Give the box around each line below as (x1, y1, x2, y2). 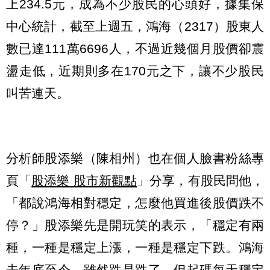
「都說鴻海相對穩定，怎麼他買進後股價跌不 (6, 196, 264, 210)
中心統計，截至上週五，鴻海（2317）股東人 (6, 19, 264, 33)
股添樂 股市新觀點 (31, 174, 137, 188)
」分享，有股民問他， (137, 174, 265, 188)
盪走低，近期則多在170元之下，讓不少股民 (6, 63, 264, 78)
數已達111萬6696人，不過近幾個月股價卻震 (6, 41, 264, 55)
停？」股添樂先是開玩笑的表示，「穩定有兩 (6, 218, 264, 233)
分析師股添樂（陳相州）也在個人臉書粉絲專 (6, 151, 264, 166)
